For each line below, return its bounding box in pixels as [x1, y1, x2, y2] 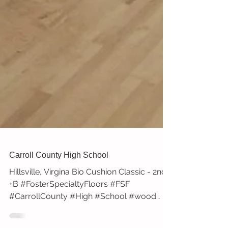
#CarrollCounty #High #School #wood [9, 210, 129, 220]
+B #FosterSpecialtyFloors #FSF [9, 197, 130, 208]
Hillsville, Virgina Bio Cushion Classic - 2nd [9, 185, 166, 195]
